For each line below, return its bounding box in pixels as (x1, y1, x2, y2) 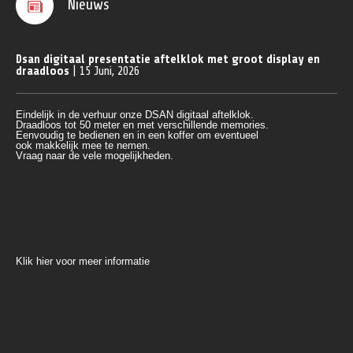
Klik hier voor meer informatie (16, 255, 150, 267)
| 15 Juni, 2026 (69, 65, 139, 78)
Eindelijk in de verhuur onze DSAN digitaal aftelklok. (16, 109, 254, 121)
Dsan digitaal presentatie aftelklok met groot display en (16, 53, 320, 66)
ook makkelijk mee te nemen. (16, 139, 150, 151)
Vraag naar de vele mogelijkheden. (16, 150, 173, 162)
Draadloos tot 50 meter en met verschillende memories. (16, 119, 269, 131)
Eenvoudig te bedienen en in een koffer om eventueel (16, 129, 262, 141)
